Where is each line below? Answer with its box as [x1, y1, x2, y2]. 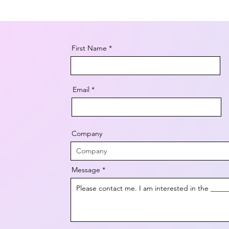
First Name [71, 43, 107, 53]
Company [71, 128, 102, 138]
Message [71, 165, 100, 174]
